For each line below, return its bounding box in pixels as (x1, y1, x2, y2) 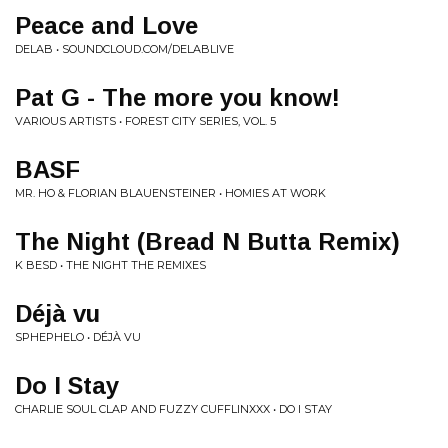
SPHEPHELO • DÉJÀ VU (15, 330, 141, 344)
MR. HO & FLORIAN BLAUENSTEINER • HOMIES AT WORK (15, 186, 326, 200)
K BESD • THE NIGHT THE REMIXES (15, 258, 206, 272)
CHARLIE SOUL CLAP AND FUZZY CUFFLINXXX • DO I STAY (15, 402, 332, 416)
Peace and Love (15, 12, 198, 39)
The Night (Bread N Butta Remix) (15, 228, 400, 255)
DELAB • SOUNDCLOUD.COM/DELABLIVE (15, 42, 234, 56)
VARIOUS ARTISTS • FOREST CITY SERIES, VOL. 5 (15, 114, 276, 128)
